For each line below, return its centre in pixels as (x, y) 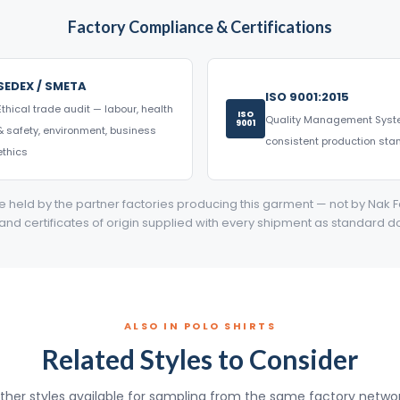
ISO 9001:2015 (307, 96)
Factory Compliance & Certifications (200, 26)
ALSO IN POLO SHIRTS (200, 325)
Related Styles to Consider (200, 358)
